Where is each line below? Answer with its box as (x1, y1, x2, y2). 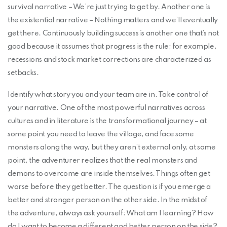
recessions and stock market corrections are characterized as (8, 56, 211, 63)
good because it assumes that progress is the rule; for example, (8, 43, 217, 50)
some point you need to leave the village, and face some (8, 131, 194, 138)
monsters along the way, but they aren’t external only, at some (8, 144, 216, 152)
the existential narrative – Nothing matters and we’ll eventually (8, 16, 218, 24)
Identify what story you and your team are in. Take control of (8, 91, 208, 99)
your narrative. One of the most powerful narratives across (8, 104, 205, 112)
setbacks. (8, 69, 39, 77)
